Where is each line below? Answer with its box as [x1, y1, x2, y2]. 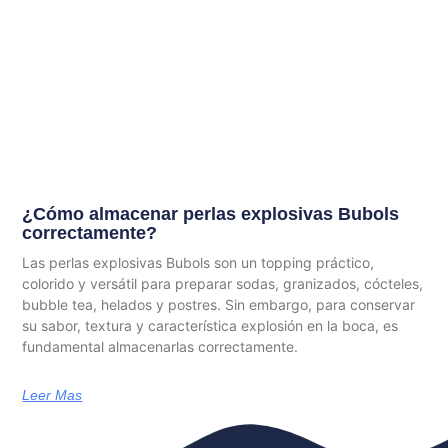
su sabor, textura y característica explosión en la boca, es [22, 317, 399, 335]
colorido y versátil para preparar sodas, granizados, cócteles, [22, 275, 424, 293]
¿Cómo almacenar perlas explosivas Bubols [22, 204, 400, 225]
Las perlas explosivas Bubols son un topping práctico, [22, 254, 375, 272]
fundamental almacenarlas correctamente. [22, 338, 299, 356]
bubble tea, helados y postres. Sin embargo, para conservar [22, 296, 416, 314]
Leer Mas [22, 387, 83, 404]
